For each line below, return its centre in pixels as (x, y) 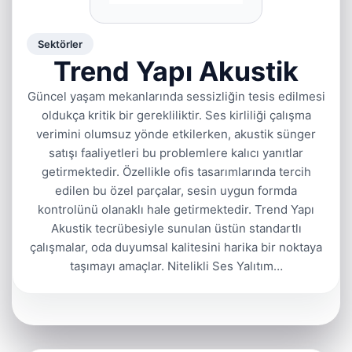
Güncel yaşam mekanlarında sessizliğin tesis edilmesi (176, 96)
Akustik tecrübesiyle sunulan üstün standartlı (176, 228)
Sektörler (60, 44)
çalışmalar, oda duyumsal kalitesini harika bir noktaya (176, 247)
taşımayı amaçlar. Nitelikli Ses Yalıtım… (176, 266)
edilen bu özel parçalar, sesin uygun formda (176, 191)
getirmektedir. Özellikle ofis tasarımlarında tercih (176, 172)
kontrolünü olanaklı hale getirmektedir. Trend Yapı (176, 209)
